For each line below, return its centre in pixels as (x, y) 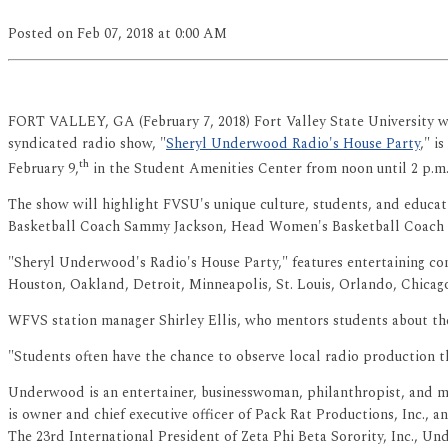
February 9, (43, 169)
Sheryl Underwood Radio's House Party (293, 144)
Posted (32, 34)
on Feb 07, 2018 (105, 34)
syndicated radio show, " (87, 144)
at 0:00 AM (192, 34)
